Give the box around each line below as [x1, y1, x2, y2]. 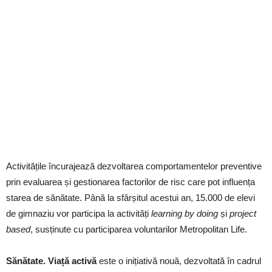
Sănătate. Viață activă [6, 256, 99, 267]
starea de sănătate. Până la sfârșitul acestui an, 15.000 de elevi [6, 192, 255, 203]
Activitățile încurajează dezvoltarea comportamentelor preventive [6, 161, 262, 172]
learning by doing [151, 208, 218, 219]
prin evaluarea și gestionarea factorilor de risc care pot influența [6, 177, 255, 188]
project [229, 208, 256, 219]
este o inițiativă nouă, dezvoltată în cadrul [99, 256, 261, 267]
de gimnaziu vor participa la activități [6, 208, 151, 219]
